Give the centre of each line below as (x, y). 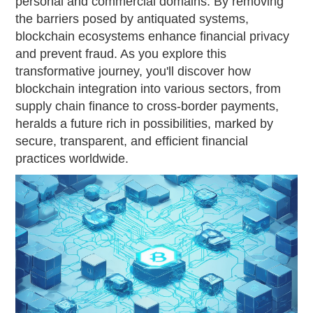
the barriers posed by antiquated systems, (132, 19)
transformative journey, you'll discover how (133, 72)
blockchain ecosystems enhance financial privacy (153, 37)
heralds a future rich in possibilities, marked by (145, 124)
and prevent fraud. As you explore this (121, 54)
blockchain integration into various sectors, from (148, 89)
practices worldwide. (72, 159)
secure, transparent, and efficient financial (132, 141)
